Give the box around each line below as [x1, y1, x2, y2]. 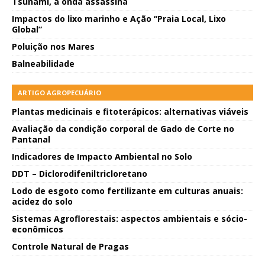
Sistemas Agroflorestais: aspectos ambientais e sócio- [12, 213, 247, 225]
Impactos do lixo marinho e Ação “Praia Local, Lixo [12, 13, 226, 25]
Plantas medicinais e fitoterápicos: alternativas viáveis [12, 106, 248, 118]
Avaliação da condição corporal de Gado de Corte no [12, 123, 234, 135]
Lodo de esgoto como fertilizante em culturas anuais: [12, 185, 243, 197]
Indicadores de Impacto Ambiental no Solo [12, 151, 192, 163]
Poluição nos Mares [12, 41, 95, 53]
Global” [12, 24, 42, 35]
